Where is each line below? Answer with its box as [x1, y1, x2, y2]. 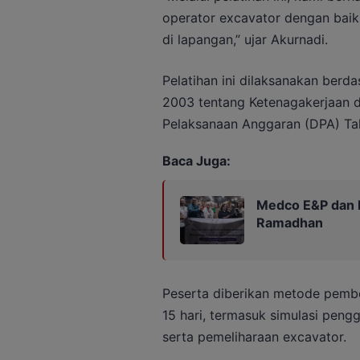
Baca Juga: [162, 153, 231, 170]
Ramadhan [256, 215, 323, 231]
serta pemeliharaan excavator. [162, 329, 346, 346]
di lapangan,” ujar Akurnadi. [162, 31, 328, 48]
